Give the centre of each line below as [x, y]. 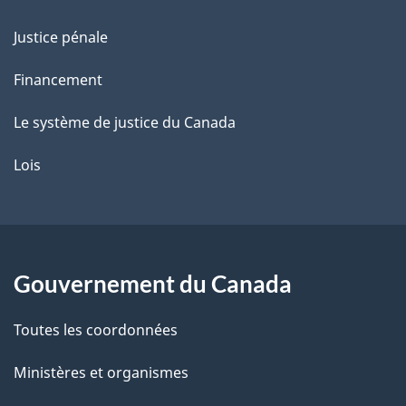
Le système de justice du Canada [125, 122]
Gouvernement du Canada [153, 284]
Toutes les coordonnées [96, 330]
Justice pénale [61, 37]
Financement [58, 80]
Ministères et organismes [101, 372]
